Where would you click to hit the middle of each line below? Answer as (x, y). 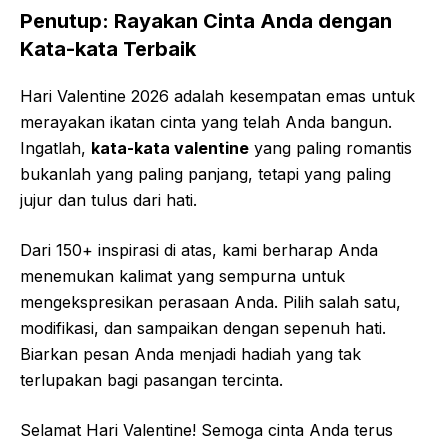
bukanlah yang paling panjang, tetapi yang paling (205, 173)
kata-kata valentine (170, 147)
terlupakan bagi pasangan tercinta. (151, 379)
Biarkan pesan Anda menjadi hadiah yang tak (190, 353)
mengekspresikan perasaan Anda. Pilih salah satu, (210, 301)
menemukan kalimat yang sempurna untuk (182, 275)
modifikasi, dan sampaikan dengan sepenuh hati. (203, 327)
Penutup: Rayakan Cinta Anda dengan (206, 20)
